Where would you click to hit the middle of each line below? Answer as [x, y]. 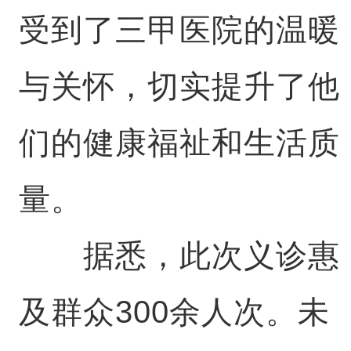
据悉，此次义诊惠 [179, 255]
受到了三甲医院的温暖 [179, 30]
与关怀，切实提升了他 [179, 86]
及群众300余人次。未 [174, 312]
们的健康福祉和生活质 [179, 143]
